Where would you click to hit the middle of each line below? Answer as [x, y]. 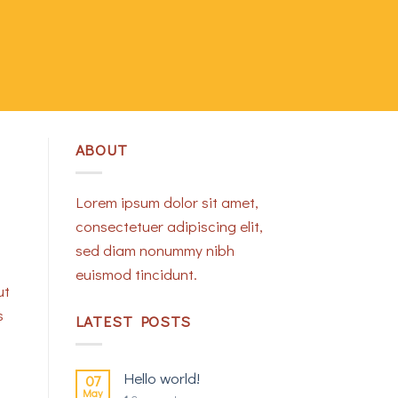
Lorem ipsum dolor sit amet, [167, 202]
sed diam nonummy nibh [155, 250]
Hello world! [161, 378]
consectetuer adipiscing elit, [169, 226]
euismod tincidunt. [136, 274]
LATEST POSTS [133, 321]
